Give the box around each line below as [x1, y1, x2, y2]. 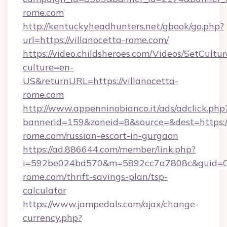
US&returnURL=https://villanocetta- [23, 75, 178, 87]
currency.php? [23, 212, 82, 223]
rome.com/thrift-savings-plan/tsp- [23, 171, 168, 182]
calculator [23, 184, 66, 196]
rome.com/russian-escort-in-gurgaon [23, 130, 178, 141]
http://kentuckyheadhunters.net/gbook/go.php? [23, 20, 224, 32]
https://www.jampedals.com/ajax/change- [23, 198, 199, 210]
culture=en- [23, 61, 73, 73]
